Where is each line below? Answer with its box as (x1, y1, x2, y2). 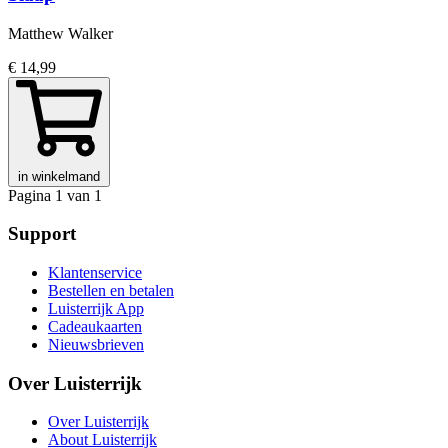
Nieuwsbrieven (48, 335, 144, 353)
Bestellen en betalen (48, 281, 174, 299)
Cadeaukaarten (48, 317, 142, 335)
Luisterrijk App (48, 299, 144, 317)
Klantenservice (48, 263, 142, 281)
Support (8, 223, 76, 245)
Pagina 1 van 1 (8, 186, 102, 204)
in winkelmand (18, 168, 100, 184)
